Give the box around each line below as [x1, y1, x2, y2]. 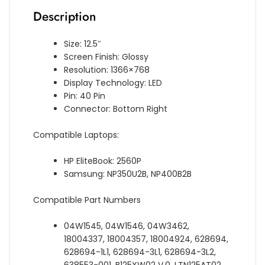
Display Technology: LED [64, 77, 163, 89]
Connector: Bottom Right [64, 103, 168, 115]
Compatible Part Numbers [33, 194, 141, 206]
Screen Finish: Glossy [64, 51, 149, 63]
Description [33, 8, 96, 26]
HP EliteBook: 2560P [64, 155, 142, 167]
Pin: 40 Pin [64, 90, 106, 102]
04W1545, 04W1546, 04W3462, [64, 220, 190, 232]
